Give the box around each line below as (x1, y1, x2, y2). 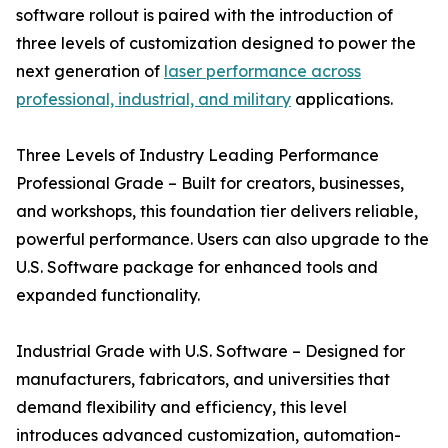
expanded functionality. (16, 285, 200, 306)
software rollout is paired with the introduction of (16, 5, 393, 26)
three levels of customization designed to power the (16, 33, 416, 54)
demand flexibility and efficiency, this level (16, 397, 347, 418)
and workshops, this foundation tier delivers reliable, (16, 201, 418, 222)
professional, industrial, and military (16, 89, 291, 110)
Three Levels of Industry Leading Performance (16, 145, 379, 166)
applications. (291, 89, 393, 110)
